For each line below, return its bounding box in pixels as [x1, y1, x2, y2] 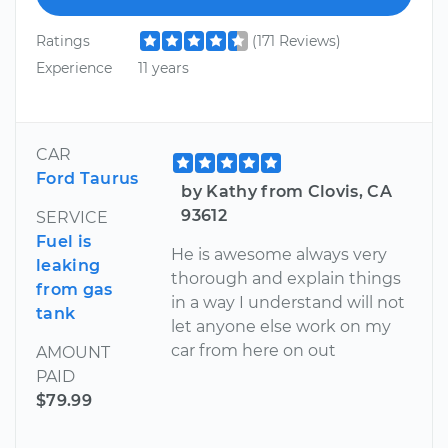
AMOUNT [36, 342, 110, 362]
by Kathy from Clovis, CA [181, 181, 393, 201]
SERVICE [36, 207, 108, 227]
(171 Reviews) [251, 31, 341, 50]
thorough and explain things [171, 268, 402, 288]
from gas [36, 279, 113, 299]
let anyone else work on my [171, 316, 392, 336]
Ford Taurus [36, 168, 139, 188]
